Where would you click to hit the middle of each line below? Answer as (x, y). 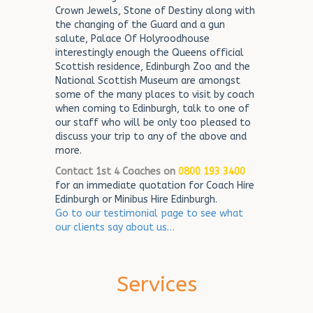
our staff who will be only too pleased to (153, 123)
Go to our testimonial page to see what (149, 213)
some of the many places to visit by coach (155, 95)
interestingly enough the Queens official (150, 53)
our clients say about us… (115, 227)
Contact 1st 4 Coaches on (115, 172)
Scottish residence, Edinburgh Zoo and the (153, 67)
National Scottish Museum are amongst (148, 81)
